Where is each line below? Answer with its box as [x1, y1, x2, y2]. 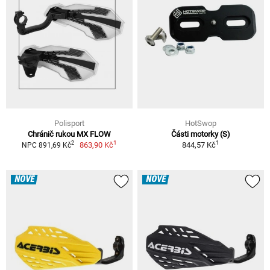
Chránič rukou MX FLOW [28, 129, 111, 139]
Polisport [54, 118, 84, 128]
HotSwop [185, 118, 216, 128]
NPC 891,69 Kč [21, 140, 71, 149]
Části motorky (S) [171, 129, 230, 139]
